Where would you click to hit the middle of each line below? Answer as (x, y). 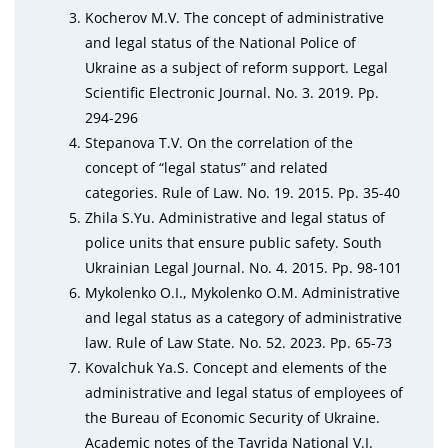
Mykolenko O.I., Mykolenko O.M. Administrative (242, 292)
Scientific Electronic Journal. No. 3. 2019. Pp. (232, 92)
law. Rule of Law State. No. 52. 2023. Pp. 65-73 (238, 342)
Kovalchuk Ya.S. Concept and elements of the (236, 367)
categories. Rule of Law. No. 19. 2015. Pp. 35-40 (242, 192)
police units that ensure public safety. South (233, 242)
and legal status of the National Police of (220, 42)
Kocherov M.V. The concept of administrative (234, 17)
